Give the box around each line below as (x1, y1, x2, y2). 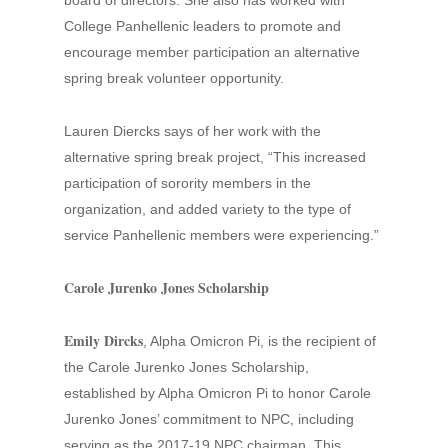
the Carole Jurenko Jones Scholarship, (64, 359, 309, 375)
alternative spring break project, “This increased (64, 149, 366, 165)
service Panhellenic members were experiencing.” (64, 227, 379, 243)
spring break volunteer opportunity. (64, 70, 284, 86)
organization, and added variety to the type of (64, 201, 351, 217)
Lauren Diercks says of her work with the (64, 123, 321, 139)
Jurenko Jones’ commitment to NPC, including (64, 411, 354, 427)
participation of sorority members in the (64, 175, 311, 191)
